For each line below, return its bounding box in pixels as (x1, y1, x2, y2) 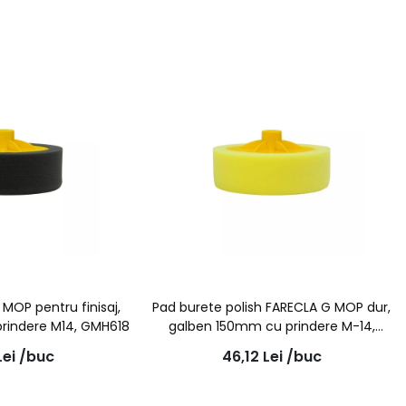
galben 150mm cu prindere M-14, (168, 317, 375, 336)
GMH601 (246, 336, 296, 355)
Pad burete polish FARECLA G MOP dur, (152, 298, 391, 317)
